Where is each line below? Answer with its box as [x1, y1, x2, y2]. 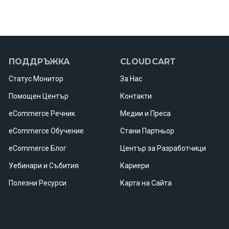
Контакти [120, 92, 152, 101]
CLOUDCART [120, 57, 176, 67]
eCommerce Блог [8, 144, 66, 153]
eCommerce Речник [8, 109, 75, 118]
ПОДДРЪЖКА [8, 57, 71, 67]
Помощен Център [8, 92, 68, 101]
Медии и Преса [120, 109, 171, 118]
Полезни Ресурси [8, 179, 66, 188]
